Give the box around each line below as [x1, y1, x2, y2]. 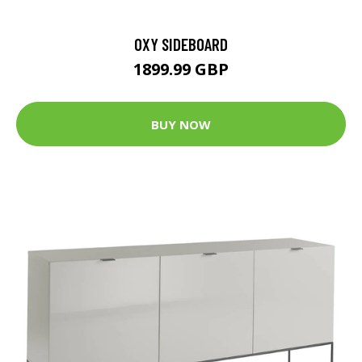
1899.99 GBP [133, 58, 229, 81]
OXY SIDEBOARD [134, 34, 228, 55]
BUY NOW [151, 116, 211, 133]
